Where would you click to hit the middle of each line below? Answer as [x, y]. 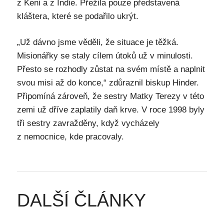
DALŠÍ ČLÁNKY [81, 200]
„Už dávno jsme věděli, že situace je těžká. [97, 42]
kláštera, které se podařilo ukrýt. [77, 16]
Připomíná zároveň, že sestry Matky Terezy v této [110, 96]
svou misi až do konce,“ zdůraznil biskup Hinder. [108, 83]
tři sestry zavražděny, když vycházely [88, 123]
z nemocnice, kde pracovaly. [70, 137]
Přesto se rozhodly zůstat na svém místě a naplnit [111, 69]
